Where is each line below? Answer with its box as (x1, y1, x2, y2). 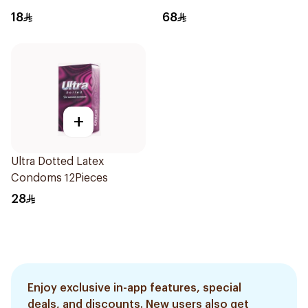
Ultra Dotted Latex (11, 156, 104, 167)
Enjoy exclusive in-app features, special (27, 283, 241, 294)
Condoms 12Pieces (11, 173, 108, 184)
